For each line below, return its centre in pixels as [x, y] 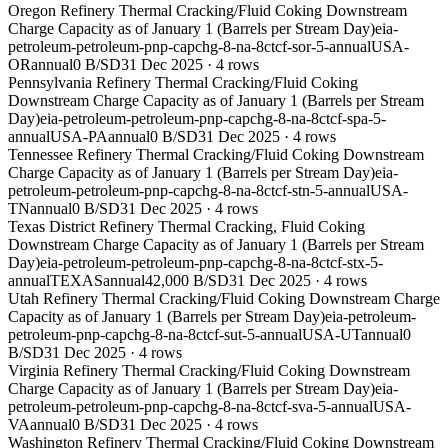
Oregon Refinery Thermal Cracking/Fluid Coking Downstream [207, 11]
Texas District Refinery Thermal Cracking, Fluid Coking [186, 227]
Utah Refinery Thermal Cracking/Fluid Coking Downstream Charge [224, 299]
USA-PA [79, 137]
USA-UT [331, 335]
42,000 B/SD [187, 281]
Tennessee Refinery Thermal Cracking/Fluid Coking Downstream [216, 155]
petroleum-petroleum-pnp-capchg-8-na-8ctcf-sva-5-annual [190, 407]
